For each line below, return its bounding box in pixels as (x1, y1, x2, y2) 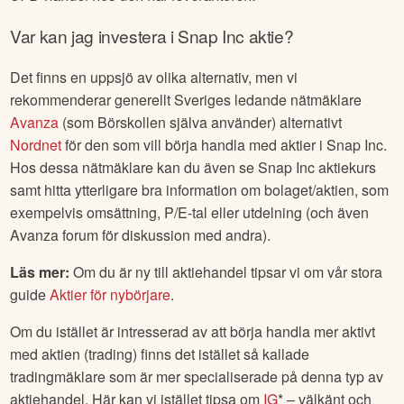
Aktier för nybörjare (50, 283, 171, 305)
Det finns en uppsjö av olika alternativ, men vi (10, 66, 298, 87)
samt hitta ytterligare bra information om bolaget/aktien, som (10, 179, 390, 200)
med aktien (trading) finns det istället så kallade (10, 343, 310, 364)
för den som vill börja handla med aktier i (61, 133, 327, 155)
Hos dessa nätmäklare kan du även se (10, 156, 259, 178)
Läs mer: (10, 261, 70, 282)
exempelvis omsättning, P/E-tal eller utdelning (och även (10, 201, 370, 223)
